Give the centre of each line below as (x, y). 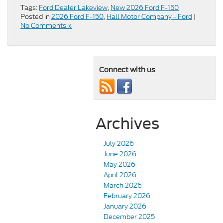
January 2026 (125, 207)
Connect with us (127, 70)
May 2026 (119, 165)
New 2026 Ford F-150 (145, 8)
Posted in (36, 17)
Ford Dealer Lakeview (73, 8)
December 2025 (129, 217)
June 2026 (120, 154)
